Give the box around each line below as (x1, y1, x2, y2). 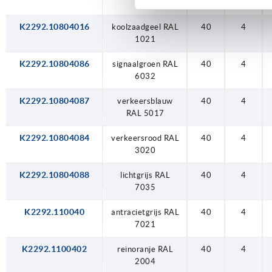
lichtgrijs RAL (120, 170, 170, 180)
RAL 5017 (126, 108, 165, 118)
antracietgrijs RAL (111, 207, 179, 217)
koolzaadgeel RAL (112, 22, 178, 32)
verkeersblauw (117, 96, 173, 106)
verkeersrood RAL (111, 133, 179, 143)
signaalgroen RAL (112, 59, 178, 69)
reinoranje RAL (117, 244, 173, 254)
